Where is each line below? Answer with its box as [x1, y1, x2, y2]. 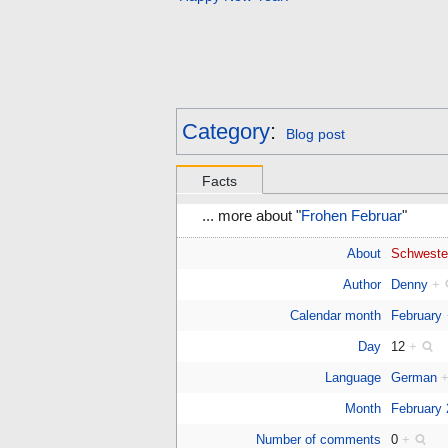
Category [182, 118, 270, 144]
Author [342, 276, 381, 292]
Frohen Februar [301, 207, 402, 224]
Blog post [285, 125, 345, 142]
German [391, 369, 438, 385]
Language [324, 369, 381, 385]
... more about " [202, 207, 301, 224]
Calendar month [289, 307, 381, 323]
